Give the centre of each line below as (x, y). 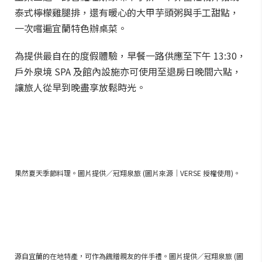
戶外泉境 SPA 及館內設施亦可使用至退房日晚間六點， (128, 71)
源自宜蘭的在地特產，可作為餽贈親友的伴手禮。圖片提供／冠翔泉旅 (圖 (129, 256)
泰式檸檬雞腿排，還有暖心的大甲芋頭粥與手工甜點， (127, 12)
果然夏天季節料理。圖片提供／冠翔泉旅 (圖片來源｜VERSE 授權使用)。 (127, 173)
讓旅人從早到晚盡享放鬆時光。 (80, 87)
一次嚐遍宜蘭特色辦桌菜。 (71, 28)
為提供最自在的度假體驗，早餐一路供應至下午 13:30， (130, 56)
